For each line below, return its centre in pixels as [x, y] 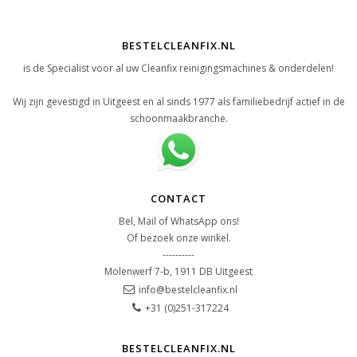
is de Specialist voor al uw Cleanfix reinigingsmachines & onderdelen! [178, 68]
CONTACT [178, 199]
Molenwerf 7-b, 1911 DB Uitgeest [178, 272]
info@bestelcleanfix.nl [188, 290]
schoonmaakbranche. [178, 118]
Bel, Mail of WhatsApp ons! [178, 222]
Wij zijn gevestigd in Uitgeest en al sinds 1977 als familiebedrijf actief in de [178, 102]
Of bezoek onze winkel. [178, 238]
